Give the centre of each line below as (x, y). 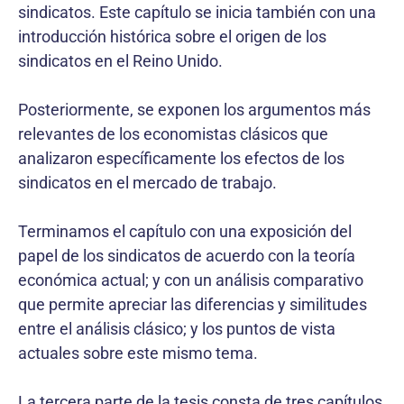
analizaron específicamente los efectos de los (181, 158)
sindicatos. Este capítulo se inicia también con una (197, 12)
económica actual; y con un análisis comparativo (191, 280)
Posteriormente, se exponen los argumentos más (194, 109)
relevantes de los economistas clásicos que (173, 133)
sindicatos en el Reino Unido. (120, 60)
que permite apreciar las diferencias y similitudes (193, 304)
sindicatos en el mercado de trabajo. (147, 182)
